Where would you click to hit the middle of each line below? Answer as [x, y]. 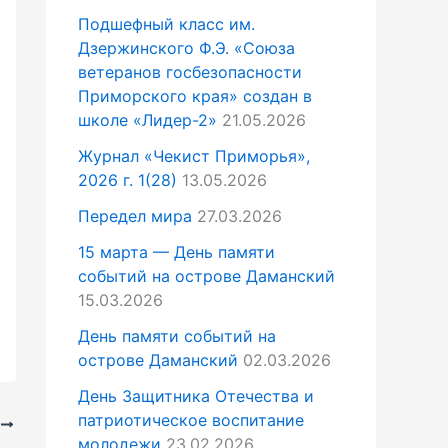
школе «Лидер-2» [147, 120]
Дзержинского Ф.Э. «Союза [186, 48]
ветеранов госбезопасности [190, 72]
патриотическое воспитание [191, 420]
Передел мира [135, 216]
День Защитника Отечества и [196, 396]
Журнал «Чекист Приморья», [194, 156]
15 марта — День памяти [176, 252]
